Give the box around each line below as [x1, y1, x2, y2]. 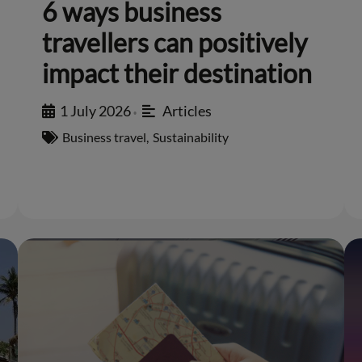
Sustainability [153, 129, 229, 145]
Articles [162, 102, 212, 120]
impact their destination [42, 57, 313, 90]
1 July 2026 [60, 102, 132, 120]
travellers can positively [42, 27, 308, 59]
